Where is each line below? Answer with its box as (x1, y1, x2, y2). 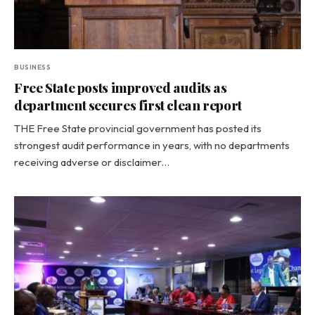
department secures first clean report (14, 96, 242, 114)
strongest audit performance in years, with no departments (14, 139, 290, 152)
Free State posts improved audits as (14, 78, 227, 96)
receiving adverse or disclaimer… (14, 155, 169, 169)
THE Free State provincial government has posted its (14, 122, 262, 135)
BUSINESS (14, 63, 51, 72)
